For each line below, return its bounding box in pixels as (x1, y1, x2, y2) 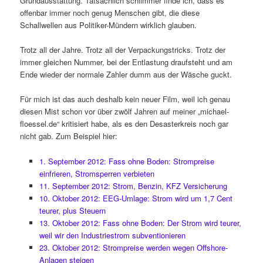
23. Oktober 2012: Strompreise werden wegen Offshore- (39, 241, 228, 253)
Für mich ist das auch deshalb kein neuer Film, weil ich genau (20, 93, 231, 105)
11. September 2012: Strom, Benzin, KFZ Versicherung (39, 180, 227, 191)
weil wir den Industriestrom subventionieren (39, 229, 186, 241)
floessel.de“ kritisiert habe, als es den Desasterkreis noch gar (20, 118, 229, 130)
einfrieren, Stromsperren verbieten (39, 167, 154, 179)
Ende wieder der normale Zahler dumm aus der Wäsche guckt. (20, 69, 232, 80)
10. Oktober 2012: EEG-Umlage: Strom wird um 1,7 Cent (39, 192, 232, 204)
